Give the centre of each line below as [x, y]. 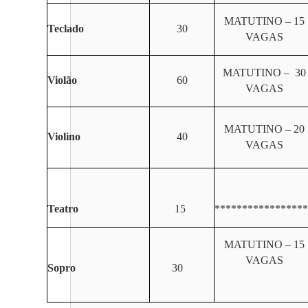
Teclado [66, 29]
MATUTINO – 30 [264, 73]
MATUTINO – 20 [264, 129]
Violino [64, 136]
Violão [62, 80]
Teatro [63, 209]
